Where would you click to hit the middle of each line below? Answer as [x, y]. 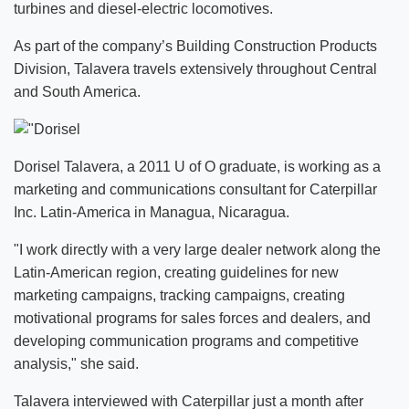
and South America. [77, 92]
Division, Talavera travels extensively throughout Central [195, 69]
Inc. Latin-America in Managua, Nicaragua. [152, 212]
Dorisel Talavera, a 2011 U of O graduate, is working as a [197, 166]
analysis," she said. [76, 363]
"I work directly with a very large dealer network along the [197, 249]
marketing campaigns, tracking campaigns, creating [179, 295]
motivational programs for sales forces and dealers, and [192, 318]
